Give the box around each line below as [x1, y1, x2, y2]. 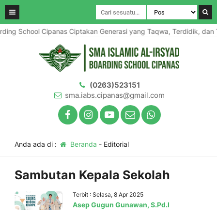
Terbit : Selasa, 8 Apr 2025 [73, 191, 143, 198]
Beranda [68, 140, 97, 148]
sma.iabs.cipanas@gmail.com [64, 91, 165, 100]
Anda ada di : [15, 140, 59, 148]
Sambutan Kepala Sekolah [15, 168, 170, 182]
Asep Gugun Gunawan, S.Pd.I [73, 201, 170, 209]
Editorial [103, 140, 129, 148]
